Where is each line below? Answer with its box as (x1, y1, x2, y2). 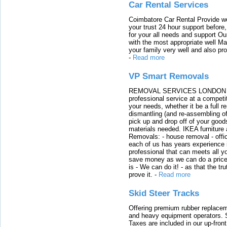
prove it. (129, 170, 153, 178)
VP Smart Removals (129, 71, 209, 81)
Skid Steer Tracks (129, 188, 199, 198)
